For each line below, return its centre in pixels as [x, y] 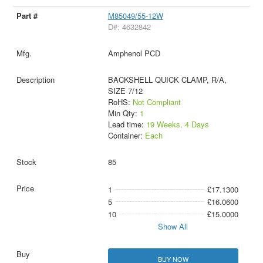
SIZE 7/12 [125, 90]
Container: [126, 135]
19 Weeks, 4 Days [177, 124]
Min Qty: [124, 113]
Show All [173, 226]
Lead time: [127, 124]
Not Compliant [156, 102]
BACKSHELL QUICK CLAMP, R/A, [167, 79]
